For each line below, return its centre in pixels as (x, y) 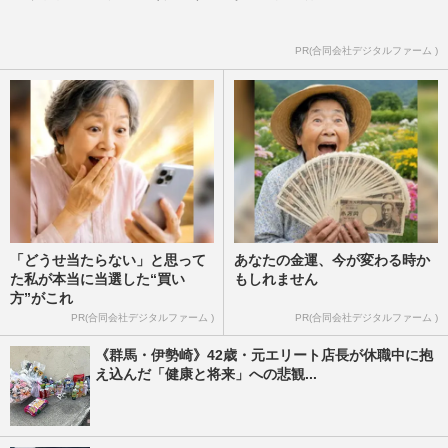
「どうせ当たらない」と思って (108, 259)
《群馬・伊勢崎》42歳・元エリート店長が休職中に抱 (264, 354)
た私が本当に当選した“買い (97, 278)
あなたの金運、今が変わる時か (332, 259)
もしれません (276, 278)
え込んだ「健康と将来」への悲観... (206, 373)
